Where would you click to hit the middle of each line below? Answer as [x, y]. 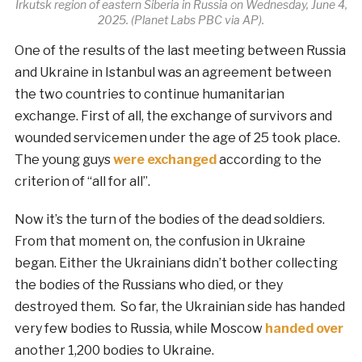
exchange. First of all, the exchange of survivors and [173, 116]
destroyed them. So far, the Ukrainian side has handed [179, 307]
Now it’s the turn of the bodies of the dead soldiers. [169, 220]
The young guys [63, 160]
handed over [304, 329]
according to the [269, 160]
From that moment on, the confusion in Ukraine [160, 242]
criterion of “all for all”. [82, 182]
